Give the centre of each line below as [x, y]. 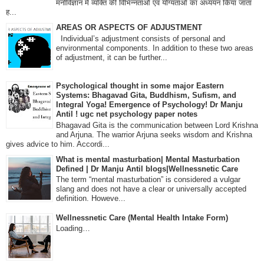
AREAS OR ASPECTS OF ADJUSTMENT [129, 28]
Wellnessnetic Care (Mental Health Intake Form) [142, 217]
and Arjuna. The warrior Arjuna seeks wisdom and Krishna [154, 134]
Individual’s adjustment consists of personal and [141, 38]
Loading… [73, 229]
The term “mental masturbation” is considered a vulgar [148, 180]
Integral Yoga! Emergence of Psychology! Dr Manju [149, 105]
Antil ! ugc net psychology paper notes [127, 114]
